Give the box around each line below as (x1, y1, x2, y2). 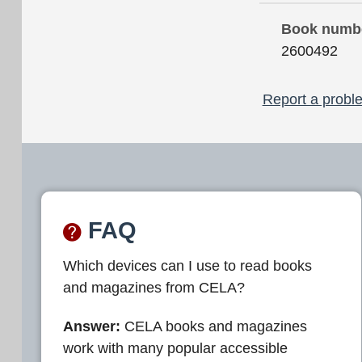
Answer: (63, 318, 120, 335)
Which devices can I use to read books (63, 257, 312, 274)
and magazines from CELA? (63, 279, 245, 296)
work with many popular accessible (63, 340, 288, 357)
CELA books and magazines (120, 318, 307, 335)
